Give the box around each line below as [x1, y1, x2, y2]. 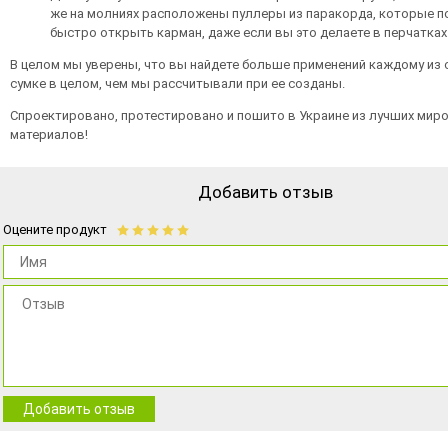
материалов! [10, 127, 88, 142]
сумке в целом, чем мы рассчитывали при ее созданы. [10, 76, 345, 91]
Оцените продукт [3, 222, 107, 237]
